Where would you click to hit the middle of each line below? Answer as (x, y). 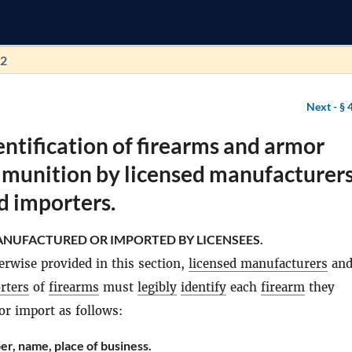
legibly (157, 287)
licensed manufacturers (258, 264)
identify (203, 287)
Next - (323, 106)
